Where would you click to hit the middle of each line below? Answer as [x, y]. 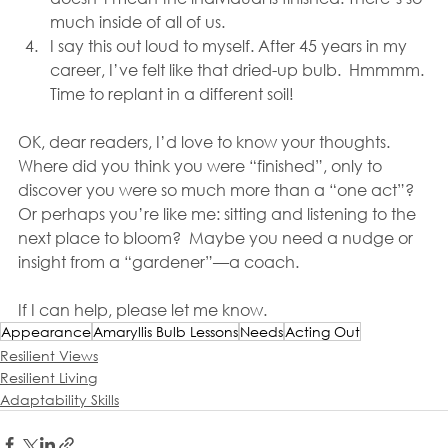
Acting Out [322, 331]
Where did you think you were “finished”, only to [202, 165]
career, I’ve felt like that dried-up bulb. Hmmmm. [239, 69]
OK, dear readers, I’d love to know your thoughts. [206, 141]
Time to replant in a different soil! [174, 93]
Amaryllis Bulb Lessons [165, 331]
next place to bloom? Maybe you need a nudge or [217, 237]
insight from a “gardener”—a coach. [158, 261]
